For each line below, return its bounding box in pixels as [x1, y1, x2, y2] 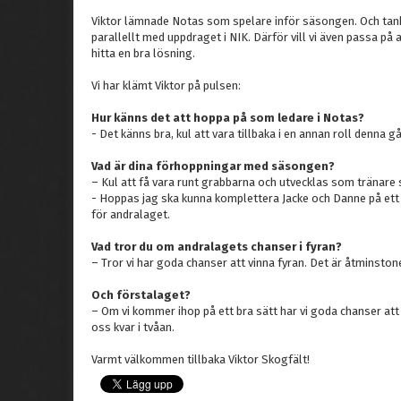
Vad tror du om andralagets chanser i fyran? [91, 239, 342, 253]
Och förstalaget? [91, 287, 191, 302]
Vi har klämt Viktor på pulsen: [91, 78, 241, 92]
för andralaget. [91, 207, 170, 221]
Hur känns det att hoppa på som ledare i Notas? [91, 110, 364, 124]
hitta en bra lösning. [91, 46, 195, 60]
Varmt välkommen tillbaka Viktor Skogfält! [91, 352, 310, 366]
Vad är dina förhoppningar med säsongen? [91, 158, 335, 173]
